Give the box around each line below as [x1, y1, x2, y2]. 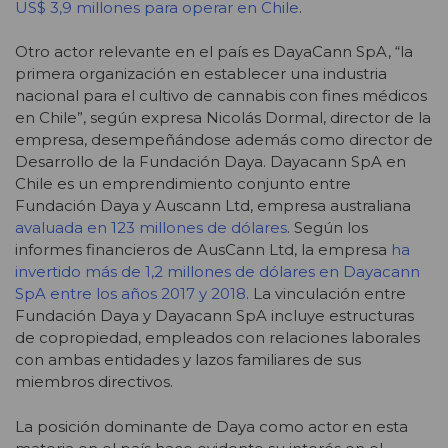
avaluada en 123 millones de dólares [15, 218, 287, 238]
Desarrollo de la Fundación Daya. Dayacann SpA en [15, 152, 406, 172]
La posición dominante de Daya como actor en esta [15, 416, 408, 436]
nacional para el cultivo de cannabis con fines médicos [15, 86, 427, 106]
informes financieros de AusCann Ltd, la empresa [15, 240, 391, 260]
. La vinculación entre [246, 284, 406, 304]
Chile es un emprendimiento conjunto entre [15, 174, 351, 194]
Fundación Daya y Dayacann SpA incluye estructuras [15, 306, 414, 326]
